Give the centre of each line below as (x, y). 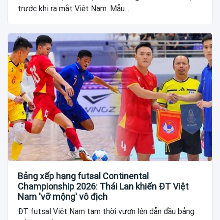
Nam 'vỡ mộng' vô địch (63, 196)
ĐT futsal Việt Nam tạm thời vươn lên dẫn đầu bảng (106, 211)
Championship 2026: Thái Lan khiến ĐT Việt (103, 186)
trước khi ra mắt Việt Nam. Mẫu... (73, 8)
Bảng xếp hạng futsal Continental (83, 176)
